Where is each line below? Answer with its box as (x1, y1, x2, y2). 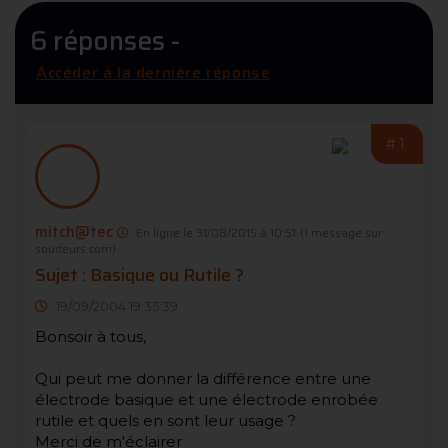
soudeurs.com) (35, 239, 116, 258)
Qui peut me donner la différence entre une (35, 368, 371, 388)
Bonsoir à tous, (35, 326, 146, 346)
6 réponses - (30, 19, 180, 61)
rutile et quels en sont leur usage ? (35, 410, 296, 430)
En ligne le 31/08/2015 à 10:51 (133, 223, 296, 242)
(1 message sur (300, 223, 382, 242)
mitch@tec (35, 219, 113, 244)
